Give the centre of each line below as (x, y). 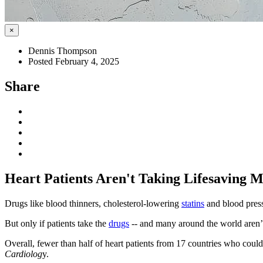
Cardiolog (23, 254)
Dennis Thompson (63, 51)
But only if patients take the (57, 223)
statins (193, 203)
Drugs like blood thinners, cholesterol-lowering (93, 203)
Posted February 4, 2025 (74, 61)
